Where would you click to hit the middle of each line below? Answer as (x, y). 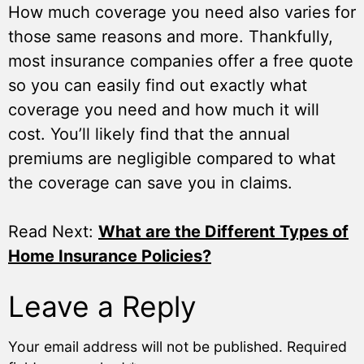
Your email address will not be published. (145, 347)
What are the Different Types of (223, 232)
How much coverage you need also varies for (182, 13)
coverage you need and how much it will (164, 110)
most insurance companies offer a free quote (181, 61)
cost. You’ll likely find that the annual (149, 134)
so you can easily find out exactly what (158, 86)
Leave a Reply (102, 307)
